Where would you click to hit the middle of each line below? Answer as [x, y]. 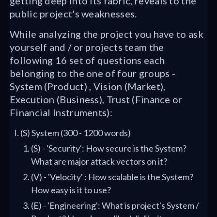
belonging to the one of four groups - [93, 73]
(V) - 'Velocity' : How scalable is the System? [112, 177]
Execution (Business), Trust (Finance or [96, 99]
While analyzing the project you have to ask [107, 34]
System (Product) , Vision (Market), [88, 86]
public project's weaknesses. [73, 14]
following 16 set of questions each [87, 60]
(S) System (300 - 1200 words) [76, 133]
